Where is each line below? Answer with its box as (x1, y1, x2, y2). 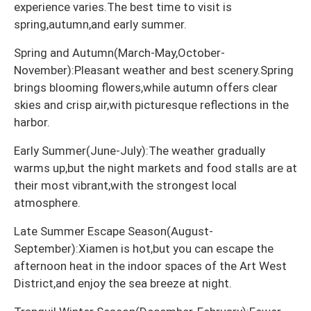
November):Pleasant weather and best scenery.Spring (14, 63, 294, 78)
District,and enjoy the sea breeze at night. (14, 276, 232, 291)
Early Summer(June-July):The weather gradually (14, 144, 265, 158)
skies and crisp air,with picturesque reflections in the (14, 98, 289, 112)
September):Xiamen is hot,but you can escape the (14, 242, 274, 256)
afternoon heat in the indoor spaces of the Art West (14, 259, 287, 274)
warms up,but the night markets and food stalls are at (14, 161, 297, 176)
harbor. (14, 115, 50, 130)
